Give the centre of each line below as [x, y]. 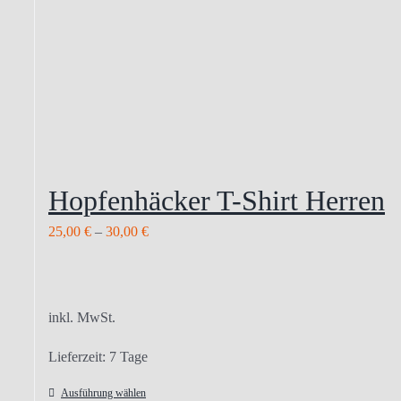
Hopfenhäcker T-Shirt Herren [217, 200]
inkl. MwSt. [82, 317]
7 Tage [128, 357]
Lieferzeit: [79, 357]
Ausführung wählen [103, 393]
